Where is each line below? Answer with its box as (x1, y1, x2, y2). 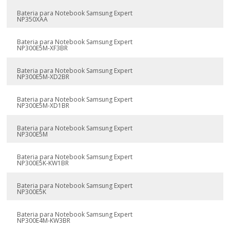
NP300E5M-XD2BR (17, 72, 70, 82)
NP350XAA (17, 15, 48, 24)
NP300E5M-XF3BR (17, 44, 68, 53)
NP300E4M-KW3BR (17, 216, 71, 225)
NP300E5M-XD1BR (17, 101, 70, 110)
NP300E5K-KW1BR (17, 159, 69, 168)
